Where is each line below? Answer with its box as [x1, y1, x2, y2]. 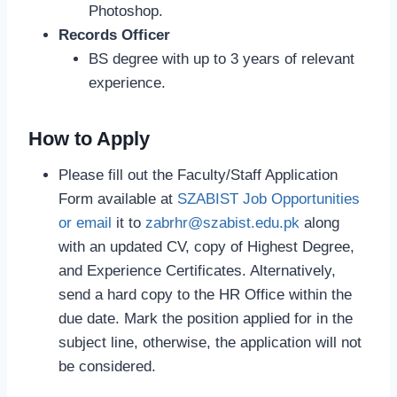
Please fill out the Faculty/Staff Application [58, 167, 338, 184]
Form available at [58, 191, 177, 208]
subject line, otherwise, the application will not [58, 334, 362, 352]
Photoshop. [89, 3, 163, 20]
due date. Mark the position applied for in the [58, 310, 353, 328]
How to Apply [28, 128, 150, 151]
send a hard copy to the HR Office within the [58, 286, 352, 304]
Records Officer [58, 27, 170, 44]
